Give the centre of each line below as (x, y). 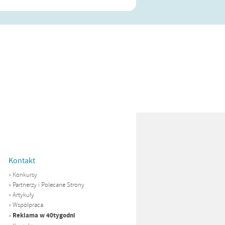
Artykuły (23, 195)
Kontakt (22, 160)
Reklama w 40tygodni (44, 215)
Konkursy (25, 175)
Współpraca (28, 205)
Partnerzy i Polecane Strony (48, 185)
